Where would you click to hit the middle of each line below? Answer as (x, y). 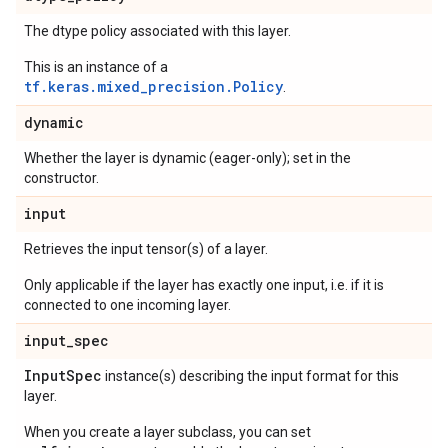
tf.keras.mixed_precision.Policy (153, 86)
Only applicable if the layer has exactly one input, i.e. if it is (204, 285)
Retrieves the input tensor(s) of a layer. (146, 249)
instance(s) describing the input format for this (250, 376)
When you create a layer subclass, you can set (167, 432)
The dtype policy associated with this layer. (157, 31)
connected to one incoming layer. (127, 305)
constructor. (61, 178)
